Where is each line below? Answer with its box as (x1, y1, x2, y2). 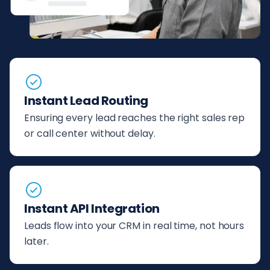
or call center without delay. (24, 127, 155, 141)
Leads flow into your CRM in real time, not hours (24, 219, 245, 233)
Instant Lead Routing (24, 92, 148, 110)
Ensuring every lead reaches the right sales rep (24, 111, 245, 125)
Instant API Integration (24, 200, 160, 218)
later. (24, 234, 49, 249)
